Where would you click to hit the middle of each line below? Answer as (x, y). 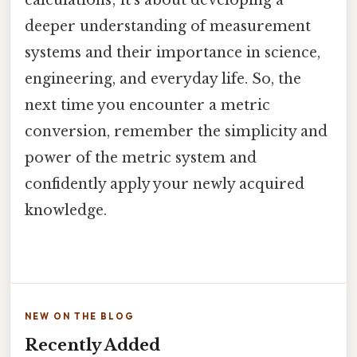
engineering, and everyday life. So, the (163, 79)
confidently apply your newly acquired (165, 184)
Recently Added (92, 345)
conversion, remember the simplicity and (176, 132)
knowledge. (66, 211)
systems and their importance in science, (173, 53)
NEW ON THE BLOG (80, 317)
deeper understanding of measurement (168, 27)
